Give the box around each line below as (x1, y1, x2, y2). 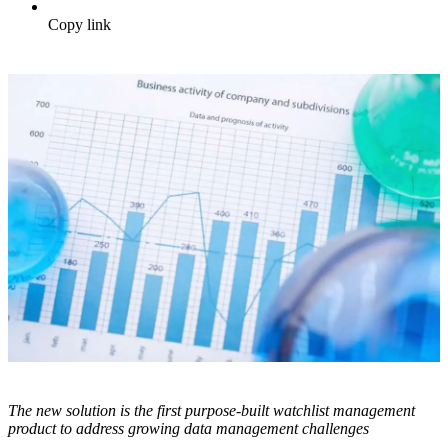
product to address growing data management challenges (8, 419, 373, 437)
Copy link (48, 16, 111, 34)
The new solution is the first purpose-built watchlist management (8, 401, 415, 419)
